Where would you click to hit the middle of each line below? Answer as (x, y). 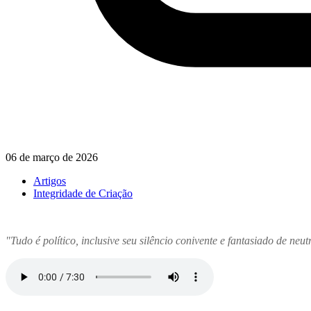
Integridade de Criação (83, 194)
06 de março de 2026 (52, 158)
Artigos (50, 181)
